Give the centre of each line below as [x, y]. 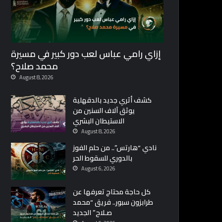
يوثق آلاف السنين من [104, 111]
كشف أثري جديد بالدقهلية [112, 100]
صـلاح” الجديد [93, 213]
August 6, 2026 [99, 169]
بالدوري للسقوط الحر [103, 158]
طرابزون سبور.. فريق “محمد [113, 202]
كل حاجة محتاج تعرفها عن [112, 192]
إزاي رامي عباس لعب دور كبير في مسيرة [86, 54]
